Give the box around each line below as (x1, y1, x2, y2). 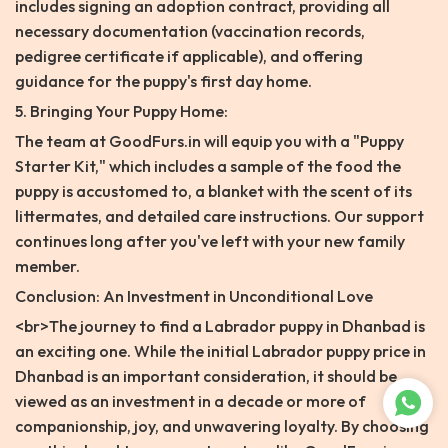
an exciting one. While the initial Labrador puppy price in (15, 341, 426, 362)
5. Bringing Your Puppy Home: (15, 101, 228, 122)
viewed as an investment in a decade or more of (15, 391, 366, 412)
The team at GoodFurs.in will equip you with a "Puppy (15, 131, 404, 152)
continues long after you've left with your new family (15, 231, 405, 252)
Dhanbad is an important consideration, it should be (15, 366, 397, 387)
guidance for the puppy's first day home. (15, 71, 312, 92)
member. (15, 256, 80, 277)
